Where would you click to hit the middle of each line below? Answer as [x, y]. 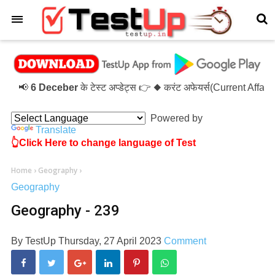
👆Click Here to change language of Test [103, 142]
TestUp [41, 241]
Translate [56, 130]
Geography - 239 [65, 210]
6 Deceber [37, 87]
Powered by [174, 118]
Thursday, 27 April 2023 [111, 241]
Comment [185, 241]
